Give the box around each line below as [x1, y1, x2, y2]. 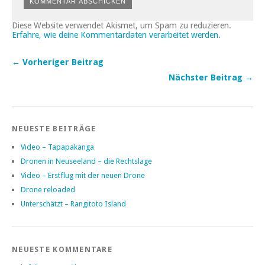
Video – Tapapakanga [21, 143, 94, 152]
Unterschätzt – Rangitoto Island [21, 199, 126, 209]
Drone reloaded [21, 185, 75, 195]
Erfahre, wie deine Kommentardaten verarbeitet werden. [12, 30, 221, 40]
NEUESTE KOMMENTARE [12, 245, 113, 254]
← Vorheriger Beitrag [12, 57, 104, 67]
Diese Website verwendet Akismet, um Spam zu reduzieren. [12, 21, 231, 31]
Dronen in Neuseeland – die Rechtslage [21, 157, 152, 166]
